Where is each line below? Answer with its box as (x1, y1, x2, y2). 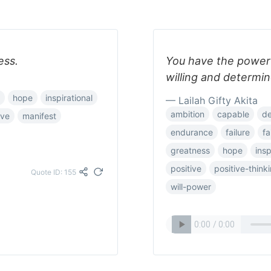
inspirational (45, 93, 93, 103)
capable (217, 109, 249, 119)
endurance (171, 127, 213, 137)
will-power (171, 181, 211, 192)
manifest (22, 111, 56, 121)
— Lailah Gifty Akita (166, 94, 258, 106)
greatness (171, 145, 210, 155)
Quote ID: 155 (31, 167, 76, 177)
